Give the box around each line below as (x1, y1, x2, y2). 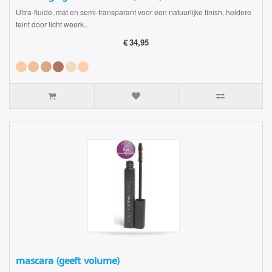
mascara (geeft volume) (16, 254, 119, 268)
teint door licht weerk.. (16, 19, 87, 29)
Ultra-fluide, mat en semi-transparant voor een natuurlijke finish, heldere (16, 7, 251, 17)
